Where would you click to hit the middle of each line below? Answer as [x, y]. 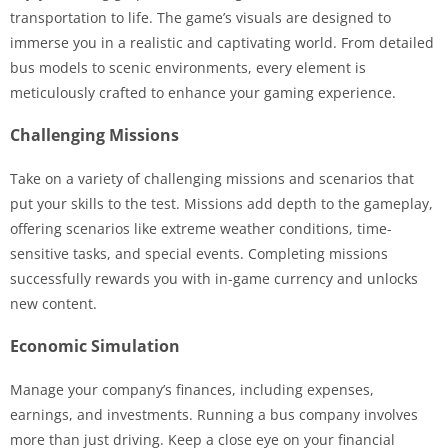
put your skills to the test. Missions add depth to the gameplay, [221, 203]
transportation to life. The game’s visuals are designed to [200, 17]
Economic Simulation [95, 345]
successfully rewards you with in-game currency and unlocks [214, 278]
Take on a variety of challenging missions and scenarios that [212, 178]
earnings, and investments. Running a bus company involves [214, 414]
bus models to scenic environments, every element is [188, 67]
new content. [53, 303]
